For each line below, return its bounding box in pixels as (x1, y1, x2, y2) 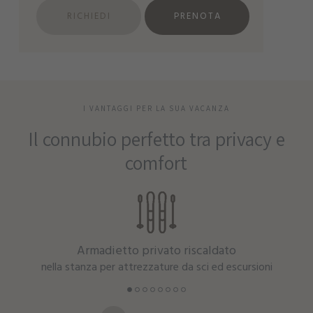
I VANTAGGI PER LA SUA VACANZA (82, 103, 230, 114)
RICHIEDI (67, 9, 112, 22)
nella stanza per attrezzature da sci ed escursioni (41, 259, 272, 275)
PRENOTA (173, 9, 221, 22)
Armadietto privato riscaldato (77, 242, 237, 260)
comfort (125, 150, 188, 176)
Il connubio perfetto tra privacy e (27, 126, 285, 152)
